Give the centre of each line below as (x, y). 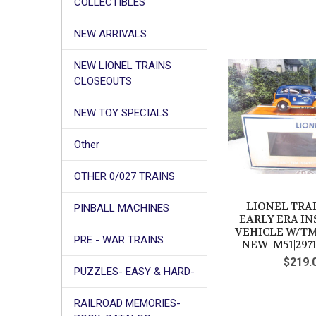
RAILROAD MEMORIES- (127, 303)
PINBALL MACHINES (121, 208)
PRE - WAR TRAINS (119, 240)
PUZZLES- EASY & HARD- (134, 272)
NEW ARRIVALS (110, 34)
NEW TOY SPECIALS (121, 113)
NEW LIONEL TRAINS (122, 66)
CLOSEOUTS (103, 81)
